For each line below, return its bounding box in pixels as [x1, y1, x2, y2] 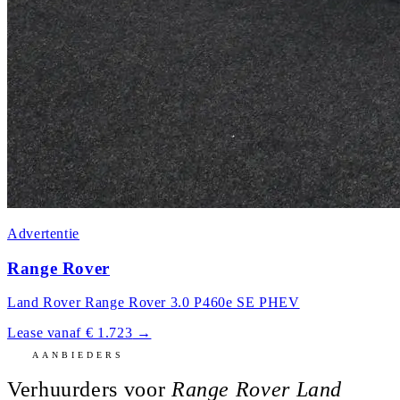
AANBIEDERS [32, 350, 124, 361]
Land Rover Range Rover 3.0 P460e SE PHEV [7, 295, 300, 311]
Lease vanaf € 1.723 [7, 325, 133, 341]
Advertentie [7, 226, 80, 242]
